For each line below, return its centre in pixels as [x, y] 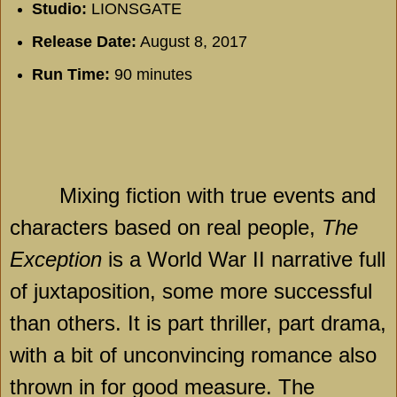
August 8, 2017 [191, 41]
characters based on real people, [166, 228]
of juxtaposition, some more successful [191, 292]
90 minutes [151, 74]
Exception [56, 260]
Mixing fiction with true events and [218, 196]
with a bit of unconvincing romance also [193, 355]
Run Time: [70, 74]
